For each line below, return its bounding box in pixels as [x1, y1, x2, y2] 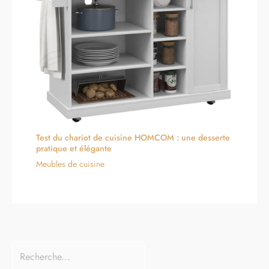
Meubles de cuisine [36, 157, 104, 170]
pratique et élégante [36, 142, 112, 154]
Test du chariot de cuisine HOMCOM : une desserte [36, 131, 230, 144]
